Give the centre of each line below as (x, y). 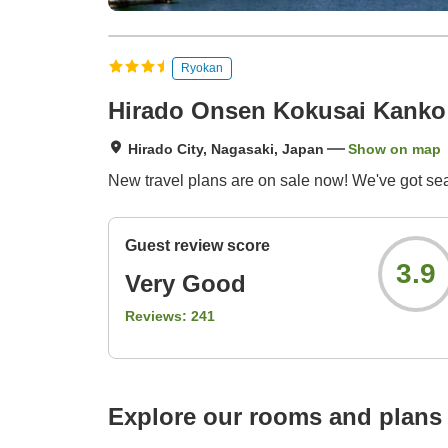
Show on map (394, 149)
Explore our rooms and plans (275, 417)
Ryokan (202, 67)
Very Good (185, 284)
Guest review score (197, 246)
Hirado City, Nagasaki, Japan (226, 149)
